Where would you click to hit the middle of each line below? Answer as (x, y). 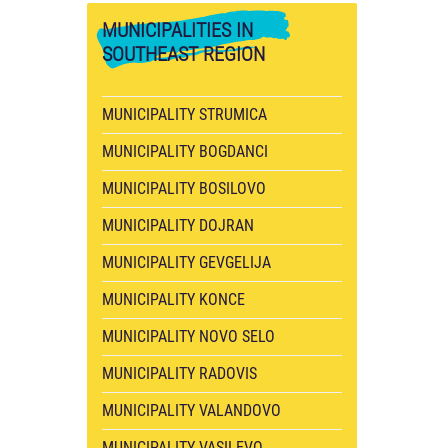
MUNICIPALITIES (166, 30)
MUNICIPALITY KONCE (173, 299)
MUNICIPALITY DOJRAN (178, 225)
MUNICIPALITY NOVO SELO (188, 336)
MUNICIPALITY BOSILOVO (184, 188)
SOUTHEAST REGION (183, 54)
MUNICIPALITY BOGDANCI (185, 151)
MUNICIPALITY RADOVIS (179, 373)
